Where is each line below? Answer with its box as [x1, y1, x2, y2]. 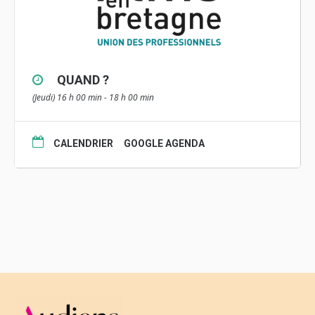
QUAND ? [57, 72, 109, 87]
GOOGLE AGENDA [124, 137, 205, 149]
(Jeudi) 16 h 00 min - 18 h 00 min [32, 91, 154, 103]
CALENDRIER [53, 137, 113, 149]
